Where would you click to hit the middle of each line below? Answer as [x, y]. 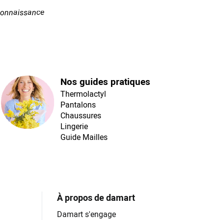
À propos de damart [96, 198]
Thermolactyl [83, 94]
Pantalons [78, 105]
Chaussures [81, 116]
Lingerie [74, 126]
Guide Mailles [84, 137]
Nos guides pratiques [105, 82]
